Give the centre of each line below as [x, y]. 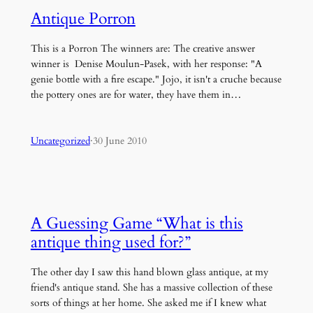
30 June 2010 [119, 141]
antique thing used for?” [110, 242]
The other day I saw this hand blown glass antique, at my [149, 272]
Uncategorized [60, 141]
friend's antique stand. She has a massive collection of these [151, 287]
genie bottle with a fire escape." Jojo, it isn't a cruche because [156, 79]
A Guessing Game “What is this [137, 223]
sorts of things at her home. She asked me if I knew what [148, 303]
